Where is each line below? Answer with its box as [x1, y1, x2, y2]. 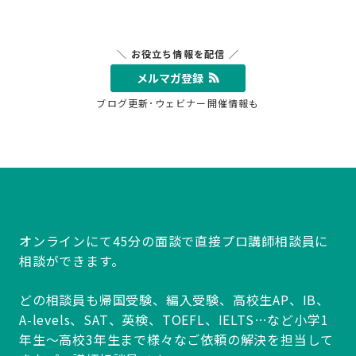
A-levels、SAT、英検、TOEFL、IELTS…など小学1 [19, 310, 329, 329]
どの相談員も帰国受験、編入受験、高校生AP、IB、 [19, 290, 330, 309]
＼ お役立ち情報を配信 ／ [117, 47, 239, 60]
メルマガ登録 [136, 70, 203, 86]
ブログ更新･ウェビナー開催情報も [96, 96, 260, 110]
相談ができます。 [19, 251, 125, 270]
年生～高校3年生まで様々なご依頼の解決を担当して [19, 330, 335, 349]
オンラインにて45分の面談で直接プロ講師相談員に [19, 231, 329, 250]
